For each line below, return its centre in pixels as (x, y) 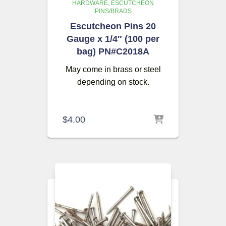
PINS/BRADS (113, 11)
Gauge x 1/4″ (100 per (113, 39)
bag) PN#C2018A (113, 51)
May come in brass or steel (113, 69)
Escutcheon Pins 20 (113, 26)
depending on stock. (113, 82)
